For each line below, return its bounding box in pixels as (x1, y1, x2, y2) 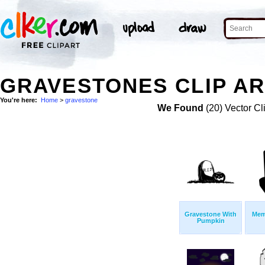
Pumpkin (196, 217, 225, 225)
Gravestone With (185, 211, 237, 218)
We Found (157, 103, 203, 114)
